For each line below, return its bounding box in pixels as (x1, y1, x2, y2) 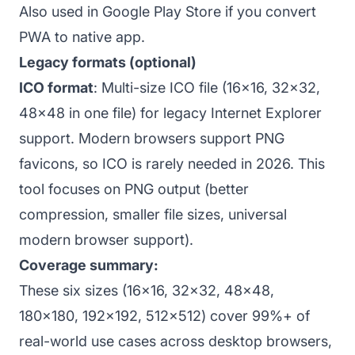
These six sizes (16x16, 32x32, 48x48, (19, 281, 274, 299)
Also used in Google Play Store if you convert (19, 2, 316, 20)
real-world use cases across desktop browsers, (19, 332, 332, 349)
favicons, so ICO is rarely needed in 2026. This (19, 155, 325, 172)
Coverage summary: (19, 256, 158, 273)
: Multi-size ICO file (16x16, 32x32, (94, 78, 320, 96)
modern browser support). (19, 231, 193, 248)
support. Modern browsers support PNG (19, 129, 284, 147)
